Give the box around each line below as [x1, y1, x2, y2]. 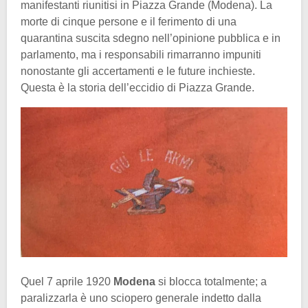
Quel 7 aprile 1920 [21, 276, 113, 288]
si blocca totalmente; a [155, 276, 267, 288]
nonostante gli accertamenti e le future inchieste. [21, 65, 255, 77]
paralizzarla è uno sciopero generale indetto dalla [21, 292, 261, 305]
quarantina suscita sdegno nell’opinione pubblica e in [21, 32, 280, 44]
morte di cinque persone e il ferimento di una [21, 15, 236, 27]
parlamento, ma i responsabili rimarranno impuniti [21, 48, 261, 60]
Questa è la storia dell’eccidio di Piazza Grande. [21, 81, 254, 93]
